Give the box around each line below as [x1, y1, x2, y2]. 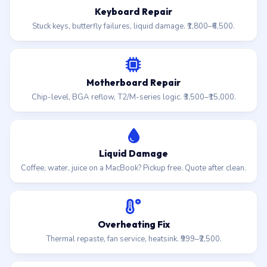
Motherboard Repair [86, 77, 181, 88]
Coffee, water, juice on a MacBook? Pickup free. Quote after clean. [21, 163, 246, 173]
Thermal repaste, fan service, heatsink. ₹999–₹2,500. [45, 234, 222, 244]
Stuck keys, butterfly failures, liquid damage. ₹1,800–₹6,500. [32, 21, 235, 32]
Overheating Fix [97, 219, 170, 230]
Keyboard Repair [95, 6, 172, 17]
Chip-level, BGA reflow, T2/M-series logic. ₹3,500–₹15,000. [31, 92, 236, 103]
